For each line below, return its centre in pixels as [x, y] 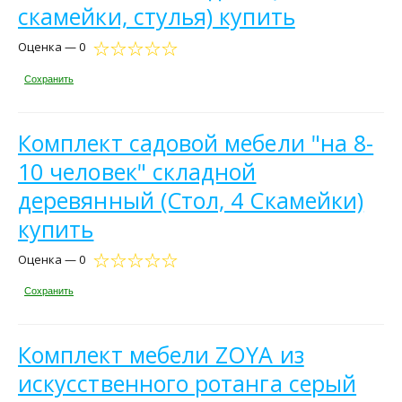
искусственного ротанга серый [188, 384]
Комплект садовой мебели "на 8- [196, 142]
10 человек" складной [137, 171]
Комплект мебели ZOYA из [161, 355]
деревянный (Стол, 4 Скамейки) [191, 200]
